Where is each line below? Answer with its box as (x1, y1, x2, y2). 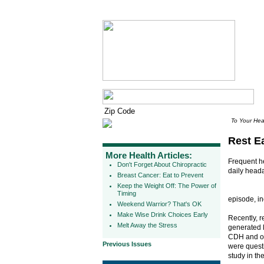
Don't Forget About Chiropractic (117, 161, 207, 168)
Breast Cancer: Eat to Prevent (117, 171, 203, 179)
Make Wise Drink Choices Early (117, 211, 208, 218)
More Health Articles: (105, 150, 192, 160)
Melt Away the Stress (117, 222, 177, 229)
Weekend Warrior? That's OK (117, 200, 202, 207)
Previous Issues (103, 240, 151, 247)
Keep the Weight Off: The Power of (117, 182, 216, 189)
